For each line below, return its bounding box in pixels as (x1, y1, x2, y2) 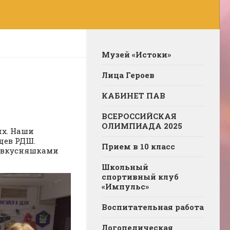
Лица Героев (102, 69, 155, 80)
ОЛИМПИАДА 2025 (102, 120, 182, 131)
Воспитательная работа (102, 201, 204, 212)
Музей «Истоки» (102, 49, 171, 60)
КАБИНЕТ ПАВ (102, 90, 165, 101)
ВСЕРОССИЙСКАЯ (102, 110, 177, 121)
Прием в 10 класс (102, 141, 175, 151)
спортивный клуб (102, 171, 179, 182)
